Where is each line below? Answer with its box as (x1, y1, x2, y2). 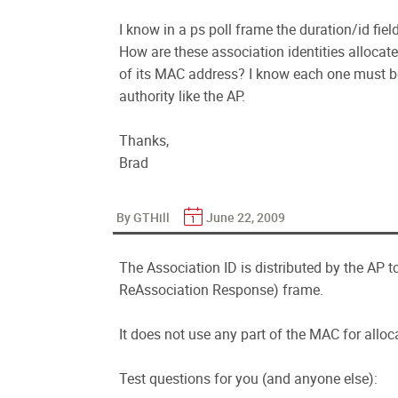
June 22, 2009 (206, 209, 285, 226)
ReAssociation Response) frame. (119, 280, 323, 299)
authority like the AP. (119, 86, 245, 106)
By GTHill (116, 209, 172, 226)
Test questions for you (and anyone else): (119, 369, 378, 388)
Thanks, (119, 131, 169, 150)
